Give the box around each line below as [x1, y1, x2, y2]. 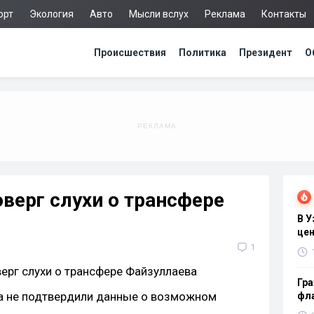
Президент [239, 47, 292, 58]
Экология [29, 8, 74, 20]
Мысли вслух [129, 8, 189, 20]
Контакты [261, 8, 306, 20]
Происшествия [94, 47, 166, 58]
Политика [179, 47, 226, 58]
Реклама [205, 8, 245, 20]
